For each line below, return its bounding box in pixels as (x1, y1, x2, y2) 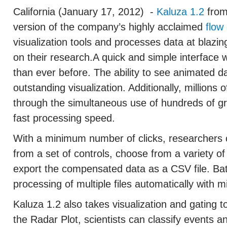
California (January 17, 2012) (13, 6, 147, 18)
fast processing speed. (13, 112, 115, 124)
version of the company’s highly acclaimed (13, 21, 206, 33)
